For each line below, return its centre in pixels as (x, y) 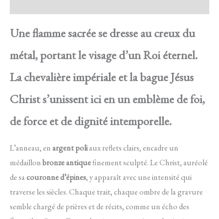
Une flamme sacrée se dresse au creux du (102, 33)
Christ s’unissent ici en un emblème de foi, (107, 99)
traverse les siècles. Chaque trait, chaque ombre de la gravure (106, 192)
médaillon (26, 163)
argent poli (70, 148)
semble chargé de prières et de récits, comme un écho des (99, 207)
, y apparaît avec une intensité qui (139, 177)
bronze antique (67, 163)
